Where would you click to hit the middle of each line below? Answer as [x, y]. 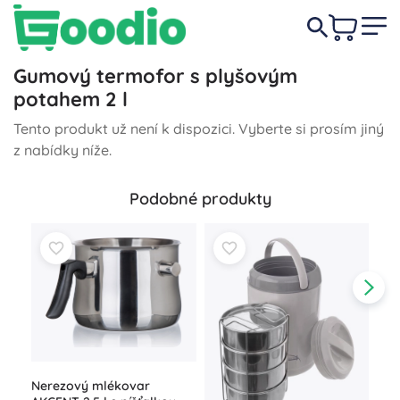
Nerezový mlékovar [91, 385]
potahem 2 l [71, 99]
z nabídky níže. [62, 150]
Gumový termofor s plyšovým [155, 76]
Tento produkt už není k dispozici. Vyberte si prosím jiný [199, 129]
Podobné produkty [200, 199]
